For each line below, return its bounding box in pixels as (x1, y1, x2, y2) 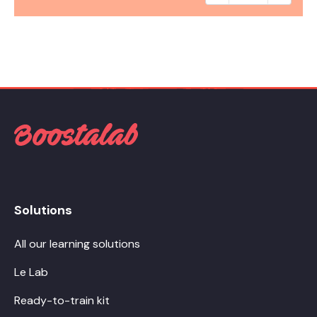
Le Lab (14, 264, 48, 279)
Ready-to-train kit (14, 292, 110, 308)
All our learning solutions (14, 236, 140, 251)
